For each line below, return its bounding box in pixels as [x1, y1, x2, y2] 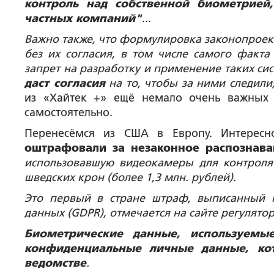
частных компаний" [24, 12, 142, 24]
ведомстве [24, 257, 86, 269]
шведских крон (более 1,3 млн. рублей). [24, 171, 236, 183]
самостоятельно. [24, 106, 113, 119]
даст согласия [24, 77, 105, 89]
